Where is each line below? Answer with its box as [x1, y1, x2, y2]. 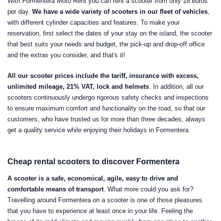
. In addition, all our [149, 82, 204, 91]
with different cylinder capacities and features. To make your [7, 18, 180, 27]
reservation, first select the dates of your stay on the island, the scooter [7, 29, 212, 37]
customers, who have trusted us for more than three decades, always [7, 115, 205, 123]
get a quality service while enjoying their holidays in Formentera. [7, 126, 190, 134]
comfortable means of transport [7, 185, 104, 193]
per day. [7, 7, 32, 16]
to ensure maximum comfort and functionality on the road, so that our [7, 104, 205, 112]
